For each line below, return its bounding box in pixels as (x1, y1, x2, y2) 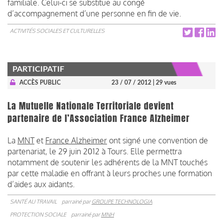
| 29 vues (153, 79, 176, 86)
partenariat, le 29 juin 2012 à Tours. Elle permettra (7, 146, 182, 156)
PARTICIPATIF (12, 65, 64, 73)
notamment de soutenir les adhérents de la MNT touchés (7, 157, 208, 167)
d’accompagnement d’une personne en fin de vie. (7, 8, 181, 18)
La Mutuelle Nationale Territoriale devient (7, 99, 174, 112)
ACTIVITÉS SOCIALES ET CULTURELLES (10, 27, 105, 34)
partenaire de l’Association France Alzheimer (7, 111, 190, 125)
